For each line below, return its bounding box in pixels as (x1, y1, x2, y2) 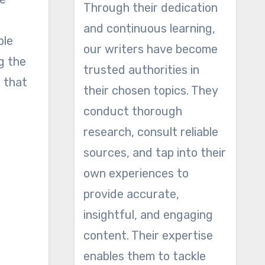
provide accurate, (83, 187, 179, 201)
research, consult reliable (83, 125, 218, 139)
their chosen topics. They (83, 83, 218, 98)
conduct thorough (83, 104, 182, 118)
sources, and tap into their (83, 146, 226, 160)
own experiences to (83, 166, 189, 180)
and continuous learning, (83, 21, 215, 35)
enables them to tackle (83, 249, 206, 263)
